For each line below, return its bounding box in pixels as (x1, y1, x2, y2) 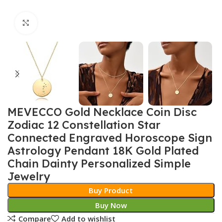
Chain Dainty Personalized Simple (7, 157, 191, 171)
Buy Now (95, 200, 127, 211)
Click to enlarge (37, 18, 91, 28)
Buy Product (89, 185, 133, 196)
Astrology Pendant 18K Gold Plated (7, 144, 199, 158)
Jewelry (7, 169, 50, 184)
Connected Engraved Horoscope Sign (7, 131, 212, 145)
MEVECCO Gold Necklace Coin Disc (7, 105, 197, 119)
